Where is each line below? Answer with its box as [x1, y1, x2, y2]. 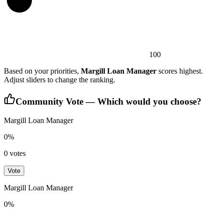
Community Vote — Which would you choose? [15, 96, 201, 107]
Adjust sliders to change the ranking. [4, 75, 115, 84]
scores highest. [156, 66, 203, 75]
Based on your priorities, [4, 66, 81, 75]
